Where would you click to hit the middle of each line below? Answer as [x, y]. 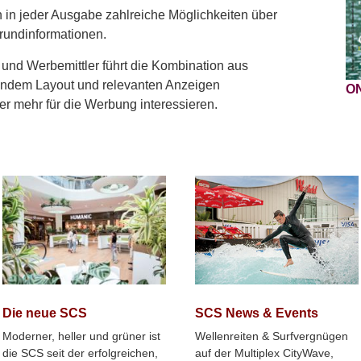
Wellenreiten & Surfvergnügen [272, 336]
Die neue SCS [45, 313]
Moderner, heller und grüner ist [82, 336]
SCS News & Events [257, 313]
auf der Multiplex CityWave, [265, 353]
